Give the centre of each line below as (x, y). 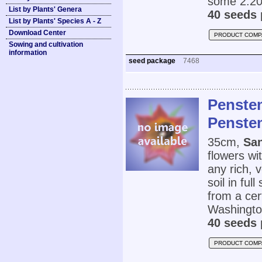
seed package (153, 61)
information (28, 53)
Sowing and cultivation (46, 44)
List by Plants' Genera (45, 9)
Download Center (37, 33)
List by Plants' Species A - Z (55, 21)
